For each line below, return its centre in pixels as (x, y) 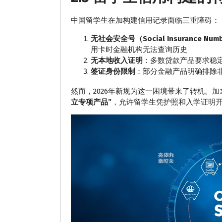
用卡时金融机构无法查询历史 (139, 50)
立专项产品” (91, 102)
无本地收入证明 (117, 61)
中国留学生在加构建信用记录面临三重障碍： (145, 21)
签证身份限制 (113, 72)
